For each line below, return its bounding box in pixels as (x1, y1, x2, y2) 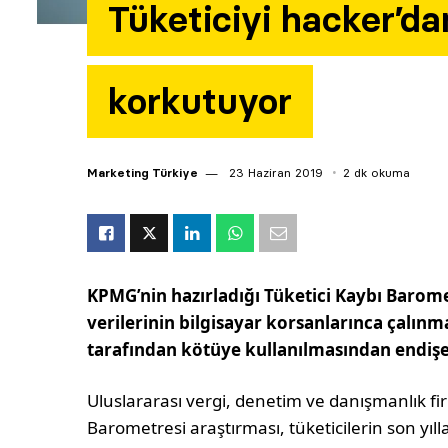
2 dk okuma (343, 165, 410, 181)
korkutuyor (108, 79, 292, 125)
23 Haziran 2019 (225, 165, 323, 181)
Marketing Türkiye (87, 165, 198, 181)
